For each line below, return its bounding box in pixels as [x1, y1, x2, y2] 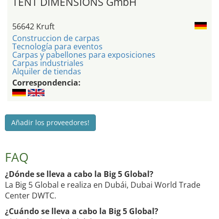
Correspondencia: [12, 77, 81, 88]
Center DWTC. [5, 190, 56, 201]
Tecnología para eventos [12, 41, 103, 52]
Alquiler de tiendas [12, 66, 81, 77]
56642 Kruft [12, 21, 55, 32]
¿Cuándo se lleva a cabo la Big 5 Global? [5, 206, 158, 217]
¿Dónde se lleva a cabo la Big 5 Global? [5, 169, 153, 180]
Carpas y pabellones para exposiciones [12, 49, 155, 61]
